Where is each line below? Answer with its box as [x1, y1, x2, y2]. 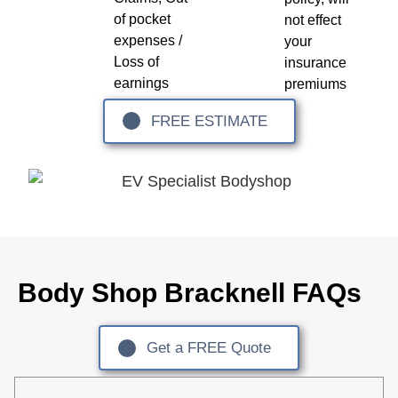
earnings [114, 75, 170, 91]
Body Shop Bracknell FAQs [18, 278, 362, 308]
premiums [283, 76, 346, 92]
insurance [283, 54, 346, 70]
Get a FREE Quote [147, 339, 271, 357]
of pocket [114, 11, 171, 27]
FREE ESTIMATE [150, 112, 267, 130]
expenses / [114, 32, 183, 48]
